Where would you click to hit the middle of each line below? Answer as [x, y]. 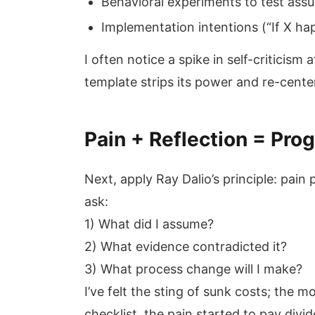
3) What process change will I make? [193, 269]
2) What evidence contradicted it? [186, 246]
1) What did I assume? [149, 224]
